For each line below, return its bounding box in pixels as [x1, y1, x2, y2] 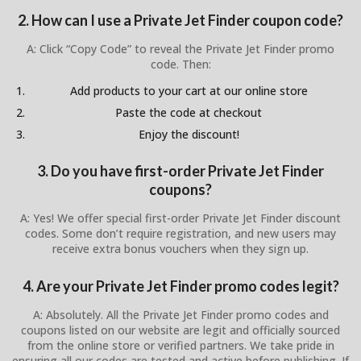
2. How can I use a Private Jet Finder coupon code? [18, 11, 343, 30]
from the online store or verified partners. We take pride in [27, 337, 334, 353]
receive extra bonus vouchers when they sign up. [52, 241, 309, 257]
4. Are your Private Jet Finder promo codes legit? [22, 276, 339, 295]
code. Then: [150, 56, 211, 73]
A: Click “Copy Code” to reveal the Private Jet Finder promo [27, 41, 334, 57]
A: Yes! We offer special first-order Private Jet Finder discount [20, 210, 341, 226]
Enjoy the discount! [138, 127, 239, 143]
